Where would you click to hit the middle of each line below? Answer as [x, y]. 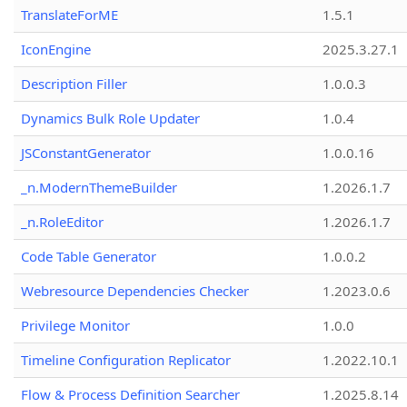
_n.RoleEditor [62, 222]
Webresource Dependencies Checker [135, 291]
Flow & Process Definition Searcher [130, 395]
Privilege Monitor [75, 326]
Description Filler [74, 84]
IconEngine [56, 50]
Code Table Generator [89, 257]
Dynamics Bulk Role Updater [110, 119]
